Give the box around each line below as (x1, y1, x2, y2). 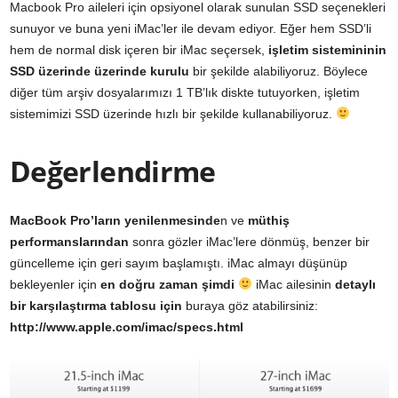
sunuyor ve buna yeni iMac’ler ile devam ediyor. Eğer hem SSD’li (10, 21, 371, 36)
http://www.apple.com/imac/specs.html (10, 320, 243, 335)
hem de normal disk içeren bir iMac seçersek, (10, 43, 268, 58)
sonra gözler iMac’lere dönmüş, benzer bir (129, 235, 370, 250)
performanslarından (10, 235, 129, 250)
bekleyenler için (10, 277, 100, 292)
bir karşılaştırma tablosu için (10, 298, 182, 314)
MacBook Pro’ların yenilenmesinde (10, 213, 220, 228)
